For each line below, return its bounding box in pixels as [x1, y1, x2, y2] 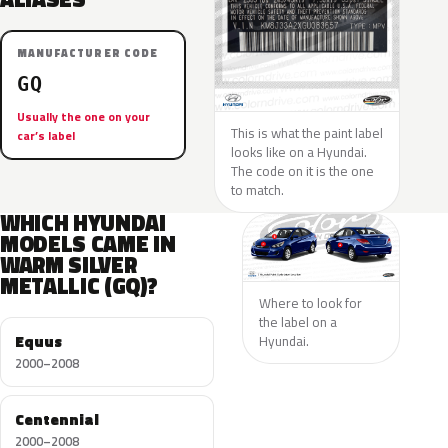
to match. [231, 180, 284, 200]
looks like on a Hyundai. [231, 142, 367, 162]
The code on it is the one [231, 161, 374, 181]
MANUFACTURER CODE [17, 45, 158, 61]
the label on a [258, 311, 337, 332]
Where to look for [258, 292, 362, 313]
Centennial [15, 408, 99, 431]
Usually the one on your [17, 107, 150, 126]
